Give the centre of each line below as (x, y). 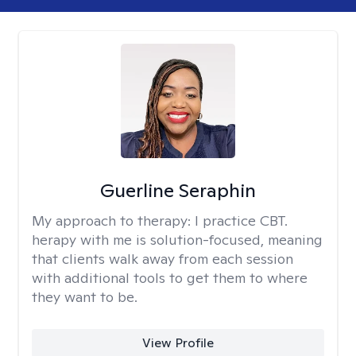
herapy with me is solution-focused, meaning (177, 240)
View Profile (178, 343)
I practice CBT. (241, 221)
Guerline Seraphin (178, 190)
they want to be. (85, 297)
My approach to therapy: (113, 221)
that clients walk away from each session (163, 259)
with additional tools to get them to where (170, 278)
